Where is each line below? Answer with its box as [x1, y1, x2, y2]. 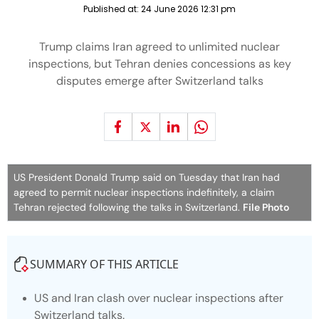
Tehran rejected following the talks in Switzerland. [14, 201, 243, 214]
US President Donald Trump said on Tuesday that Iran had [14, 171, 280, 184]
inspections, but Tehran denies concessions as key [28, 56, 291, 71]
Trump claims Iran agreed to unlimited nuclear [39, 39, 280, 54]
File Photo [243, 201, 289, 214]
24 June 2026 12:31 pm [141, 3, 236, 15]
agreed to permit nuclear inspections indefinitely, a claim [14, 186, 274, 199]
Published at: [83, 3, 141, 15]
